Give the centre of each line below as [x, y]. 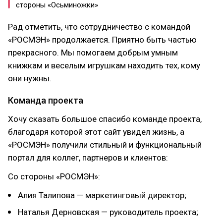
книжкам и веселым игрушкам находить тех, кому [104, 65]
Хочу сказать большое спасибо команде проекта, [105, 119]
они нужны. [30, 78]
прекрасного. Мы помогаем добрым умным [93, 52]
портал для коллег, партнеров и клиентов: [88, 157]
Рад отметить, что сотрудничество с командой [99, 27]
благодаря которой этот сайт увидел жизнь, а [96, 132]
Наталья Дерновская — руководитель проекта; [108, 212]
